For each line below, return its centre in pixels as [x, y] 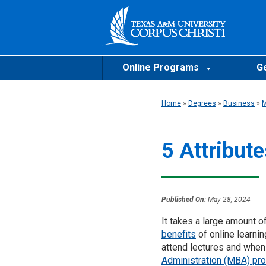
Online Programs [161, 68]
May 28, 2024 [228, 199]
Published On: [184, 199]
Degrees [202, 103]
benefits [179, 234]
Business [239, 103]
